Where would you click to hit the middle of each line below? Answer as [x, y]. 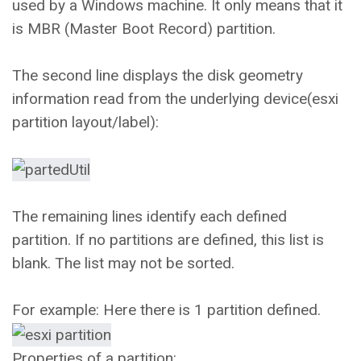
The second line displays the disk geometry [158, 75]
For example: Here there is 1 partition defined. [170, 310]
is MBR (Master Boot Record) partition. [144, 28]
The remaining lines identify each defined [149, 217]
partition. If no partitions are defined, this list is [168, 240]
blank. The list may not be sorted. [123, 263]
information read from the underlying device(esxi [175, 98]
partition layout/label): [85, 122]
